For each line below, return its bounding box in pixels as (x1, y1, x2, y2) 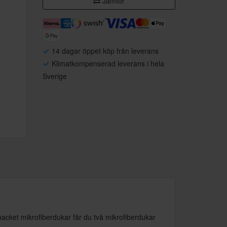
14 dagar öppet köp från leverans (49, 46, 159, 56)
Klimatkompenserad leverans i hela (49, 58, 164, 68)
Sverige (42, 71, 67, 81)
